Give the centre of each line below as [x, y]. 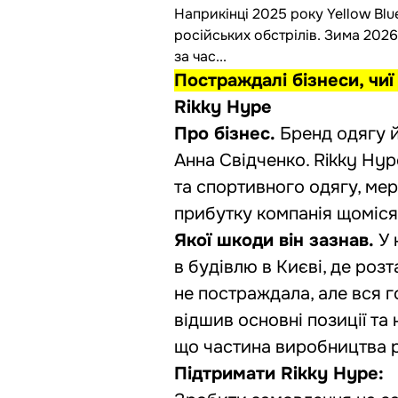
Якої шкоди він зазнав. [276, 241]
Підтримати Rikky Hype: [279, 374]
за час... [200, 57]
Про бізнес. [227, 134]
